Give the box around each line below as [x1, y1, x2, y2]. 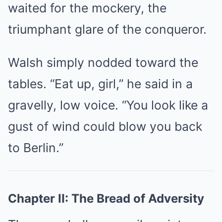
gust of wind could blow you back [8, 118, 202, 134]
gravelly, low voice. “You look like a [8, 97, 208, 112]
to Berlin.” [8, 140, 63, 155]
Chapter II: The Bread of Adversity [8, 191, 204, 206]
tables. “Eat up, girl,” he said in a [8, 76, 193, 91]
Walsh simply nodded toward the [8, 55, 198, 70]
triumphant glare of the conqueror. [8, 21, 207, 37]
